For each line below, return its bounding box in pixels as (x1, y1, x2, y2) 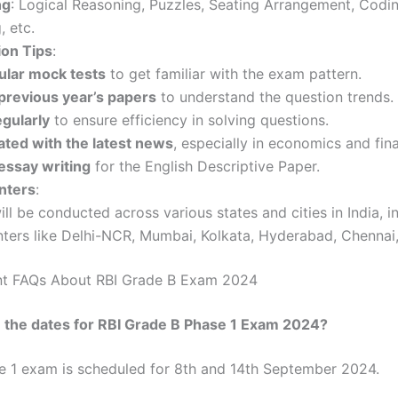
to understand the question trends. (156, 88, 394, 106)
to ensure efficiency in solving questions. (50, 111, 329, 129)
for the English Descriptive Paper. (91, 157, 320, 175)
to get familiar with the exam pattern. (106, 65, 362, 83)
